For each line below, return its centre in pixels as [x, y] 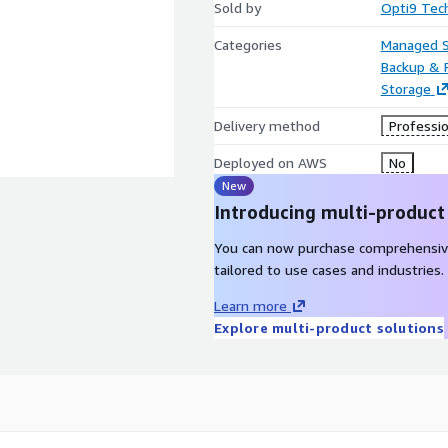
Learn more [250, 305]
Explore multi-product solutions [329, 327]
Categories [248, 44]
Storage [405, 88]
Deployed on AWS [270, 162]
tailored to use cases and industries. [329, 269]
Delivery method [267, 125]
